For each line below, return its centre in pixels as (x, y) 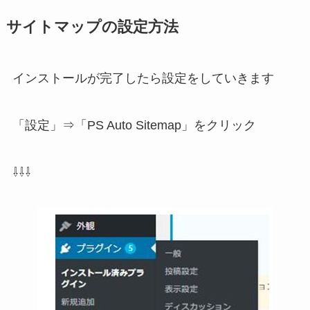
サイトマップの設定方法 (92, 27)
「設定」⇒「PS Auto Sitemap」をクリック (134, 126)
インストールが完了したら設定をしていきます (143, 79)
